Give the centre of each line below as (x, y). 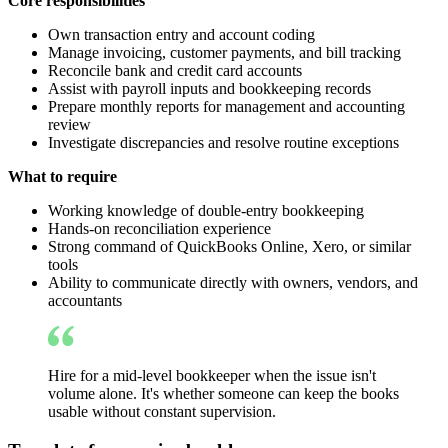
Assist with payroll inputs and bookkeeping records (209, 89)
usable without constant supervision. (162, 412)
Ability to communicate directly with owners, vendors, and (233, 283)
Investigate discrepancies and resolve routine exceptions (223, 143)
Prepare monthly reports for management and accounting (226, 107)
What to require (62, 177)
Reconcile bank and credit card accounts (175, 71)
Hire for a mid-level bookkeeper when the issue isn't (212, 376)
